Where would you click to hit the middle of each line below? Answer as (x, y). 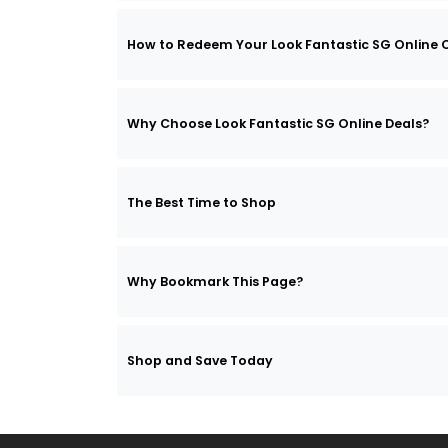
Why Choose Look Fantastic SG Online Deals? (278, 123)
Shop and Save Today (200, 360)
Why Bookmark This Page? (215, 281)
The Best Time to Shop (201, 202)
